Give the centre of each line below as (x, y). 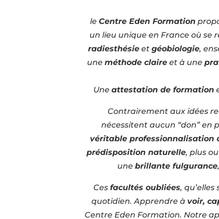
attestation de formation (163, 89)
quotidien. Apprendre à (139, 201)
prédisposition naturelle (136, 152)
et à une (186, 62)
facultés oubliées (145, 187)
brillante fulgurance (176, 166)
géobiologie (175, 48)
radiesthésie (114, 48)
